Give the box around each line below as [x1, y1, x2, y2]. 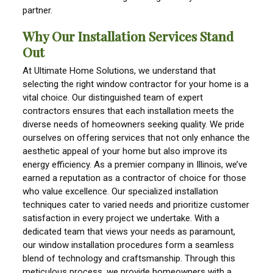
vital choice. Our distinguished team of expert [23, 92, 204, 104]
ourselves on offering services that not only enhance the [23, 132, 250, 144]
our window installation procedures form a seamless [23, 239, 235, 251]
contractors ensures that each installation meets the [23, 105, 235, 117]
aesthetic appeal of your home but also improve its [23, 146, 228, 157]
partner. [23, 4, 53, 16]
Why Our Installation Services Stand [23, 27, 234, 45]
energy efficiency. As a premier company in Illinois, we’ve [23, 159, 248, 171]
